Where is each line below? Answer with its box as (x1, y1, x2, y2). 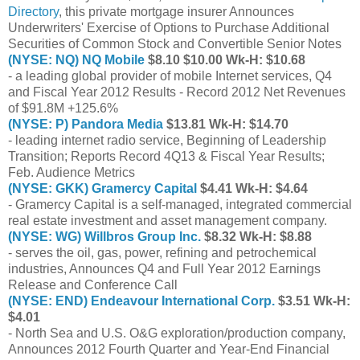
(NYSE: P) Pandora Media (8, 117, 163, 131)
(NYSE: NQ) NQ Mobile (8, 52, 145, 67)
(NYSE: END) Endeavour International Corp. (8, 293, 275, 308)
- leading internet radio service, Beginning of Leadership (8, 133, 326, 147)
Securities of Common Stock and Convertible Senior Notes (8, 36, 342, 51)
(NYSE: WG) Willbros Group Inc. (8, 229, 201, 243)
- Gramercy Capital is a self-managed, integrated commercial (8, 197, 352, 211)
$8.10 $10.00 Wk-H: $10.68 (145, 52, 305, 67)
